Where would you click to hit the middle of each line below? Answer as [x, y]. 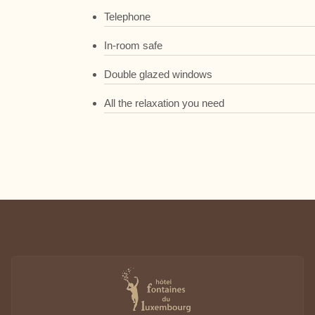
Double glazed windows [159, 74]
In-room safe [134, 45]
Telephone [128, 16]
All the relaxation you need [165, 103]
